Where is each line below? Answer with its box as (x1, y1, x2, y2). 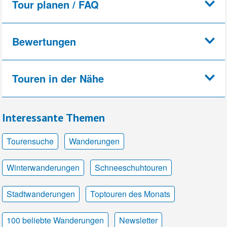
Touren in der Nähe (12, 70, 104, 86)
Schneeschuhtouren (95, 161, 167, 173)
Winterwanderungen (7, 161, 80, 173)
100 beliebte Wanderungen (7, 214, 104, 226)
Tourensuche (7, 135, 54, 147)
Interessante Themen (2, 110, 105, 125)
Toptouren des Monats (90, 187, 170, 200)
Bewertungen (12, 33, 76, 49)
